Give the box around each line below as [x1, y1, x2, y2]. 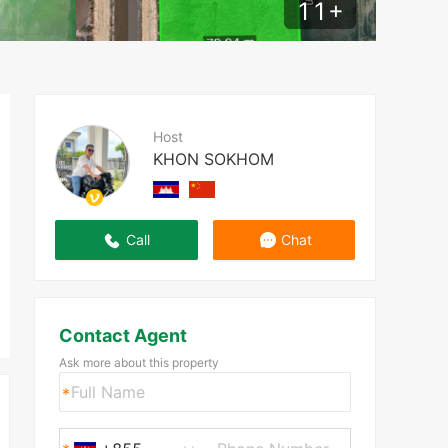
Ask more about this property [58, 355, 219, 370]
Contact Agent [58, 325, 187, 346]
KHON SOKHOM [153, 148, 274, 169]
